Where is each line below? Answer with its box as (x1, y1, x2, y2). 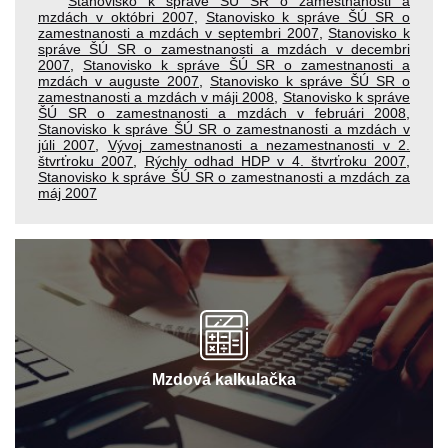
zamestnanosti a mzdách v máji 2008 (38, 88, 275, 105)
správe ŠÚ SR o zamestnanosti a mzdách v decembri (38, 40, 410, 57)
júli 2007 (38, 136, 96, 153)
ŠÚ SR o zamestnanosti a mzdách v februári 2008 (38, 104, 406, 121)
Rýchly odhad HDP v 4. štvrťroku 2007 (144, 152, 406, 169)
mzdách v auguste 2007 (38, 72, 199, 89)
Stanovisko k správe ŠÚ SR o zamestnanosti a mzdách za (38, 168, 410, 185)
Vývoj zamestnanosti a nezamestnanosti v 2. (107, 136, 411, 153)
